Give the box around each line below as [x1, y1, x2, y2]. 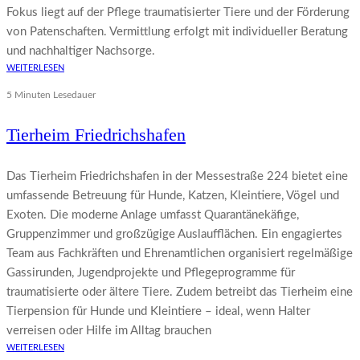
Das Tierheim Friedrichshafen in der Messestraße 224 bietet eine [6, 170, 348, 183]
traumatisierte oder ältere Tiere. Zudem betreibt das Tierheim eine [6, 286, 353, 299]
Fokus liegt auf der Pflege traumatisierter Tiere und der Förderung [6, 6, 350, 19]
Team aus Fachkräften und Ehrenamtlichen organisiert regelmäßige [6, 247, 353, 260]
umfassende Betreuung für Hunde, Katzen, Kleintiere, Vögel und [6, 190, 339, 202]
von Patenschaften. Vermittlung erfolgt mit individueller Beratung [6, 26, 348, 39]
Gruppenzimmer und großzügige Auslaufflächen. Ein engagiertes [6, 228, 342, 241]
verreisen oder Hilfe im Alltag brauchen [6, 325, 211, 337]
